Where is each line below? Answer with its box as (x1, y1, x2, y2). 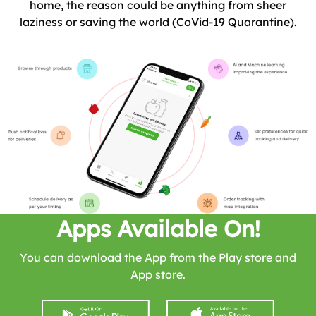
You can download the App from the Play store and (20, 250, 296, 265)
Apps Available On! (56, 214, 260, 243)
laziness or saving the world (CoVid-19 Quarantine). (19, 15, 297, 30)
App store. (130, 267, 186, 281)
